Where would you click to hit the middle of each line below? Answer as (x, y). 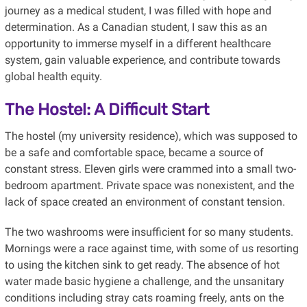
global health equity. (53, 76)
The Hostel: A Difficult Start (107, 109)
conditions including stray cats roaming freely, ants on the (144, 297)
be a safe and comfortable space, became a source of (134, 152)
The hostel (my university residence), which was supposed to (151, 136)
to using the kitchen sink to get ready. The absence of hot (142, 265)
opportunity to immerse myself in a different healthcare (137, 43)
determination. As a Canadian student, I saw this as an (136, 27)
